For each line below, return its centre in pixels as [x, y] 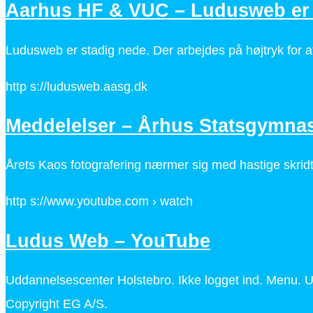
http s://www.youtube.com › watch [99, 202]
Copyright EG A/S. [57, 304]
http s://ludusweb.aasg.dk [77, 86]
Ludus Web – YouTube [108, 241]
